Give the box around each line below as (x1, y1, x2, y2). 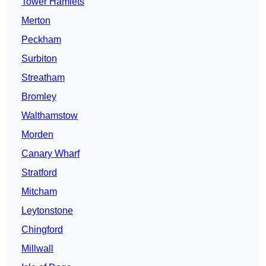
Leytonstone (21, 205, 73, 216)
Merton (21, 15, 50, 26)
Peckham (21, 34, 61, 45)
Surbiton (21, 53, 57, 64)
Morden (21, 129, 53, 140)
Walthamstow (21, 110, 78, 121)
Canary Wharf (21, 148, 80, 159)
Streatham (21, 72, 65, 83)
